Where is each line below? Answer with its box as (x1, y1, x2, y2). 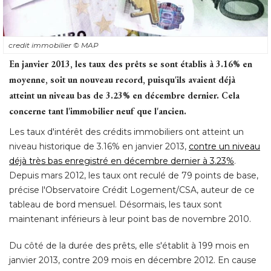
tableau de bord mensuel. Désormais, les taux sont (9, 198, 222, 210)
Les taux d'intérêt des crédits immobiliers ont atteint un (9, 126, 244, 137)
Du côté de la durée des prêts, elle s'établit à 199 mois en (9, 240, 249, 251)
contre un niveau (189, 140, 260, 152)
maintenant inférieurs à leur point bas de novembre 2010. (9, 213, 251, 224)
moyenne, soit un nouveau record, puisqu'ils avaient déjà (9, 73, 235, 85)
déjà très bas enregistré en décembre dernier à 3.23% (9, 155, 234, 166)
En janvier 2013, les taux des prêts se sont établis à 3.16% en (9, 57, 252, 70)
